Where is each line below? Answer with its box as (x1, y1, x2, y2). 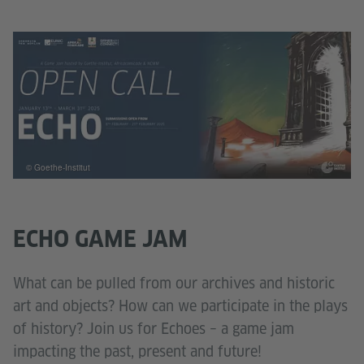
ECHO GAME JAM (13, 224, 188, 252)
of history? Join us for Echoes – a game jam (13, 318, 294, 338)
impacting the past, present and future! (13, 341, 262, 361)
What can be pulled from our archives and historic (13, 273, 335, 292)
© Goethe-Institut (26, 162, 90, 174)
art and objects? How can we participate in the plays (13, 296, 348, 315)
